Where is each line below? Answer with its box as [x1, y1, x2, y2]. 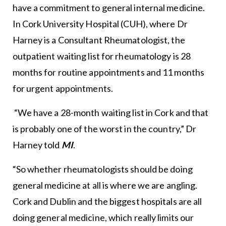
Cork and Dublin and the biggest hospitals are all [12, 195, 202, 207]
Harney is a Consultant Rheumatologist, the [12, 34, 185, 45]
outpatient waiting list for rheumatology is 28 [12, 50, 191, 62]
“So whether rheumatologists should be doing [12, 163, 193, 175]
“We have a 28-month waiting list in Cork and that [12, 106, 209, 118]
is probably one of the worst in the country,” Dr [12, 123, 197, 134]
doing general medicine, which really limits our [12, 211, 194, 223]
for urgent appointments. [12, 82, 113, 94]
